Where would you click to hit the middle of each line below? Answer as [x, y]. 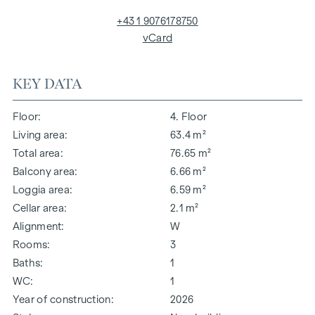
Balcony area [44, 171]
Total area [36, 153]
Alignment [37, 226]
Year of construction [62, 299]
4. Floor [189, 116]
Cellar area [38, 208]
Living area [39, 135]
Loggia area [41, 189]
